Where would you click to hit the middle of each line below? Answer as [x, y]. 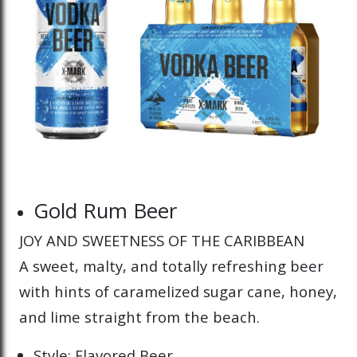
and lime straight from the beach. [139, 317]
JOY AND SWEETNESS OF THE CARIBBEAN [162, 241]
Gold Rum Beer [106, 211]
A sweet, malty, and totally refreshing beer [171, 266]
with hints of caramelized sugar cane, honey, [178, 292]
